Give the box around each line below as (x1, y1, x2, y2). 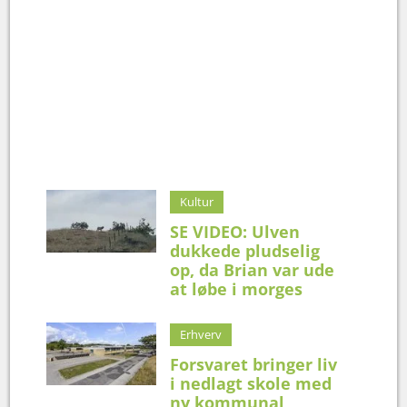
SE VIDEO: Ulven (170, 220, 301, 243)
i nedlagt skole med (170, 372, 333, 394)
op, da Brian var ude (170, 258, 335, 281)
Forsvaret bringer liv (170, 352, 338, 375)
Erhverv (180, 325, 223, 342)
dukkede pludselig (170, 239, 321, 262)
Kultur (180, 193, 214, 210)
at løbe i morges (170, 277, 303, 300)
